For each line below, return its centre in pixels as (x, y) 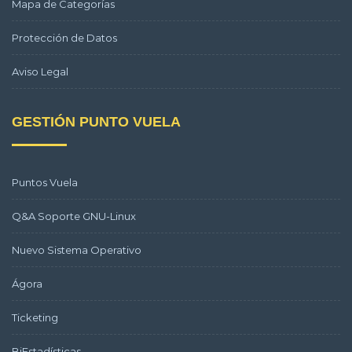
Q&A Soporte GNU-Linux (74, 216)
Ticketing (35, 317)
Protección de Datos (64, 38)
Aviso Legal (40, 71)
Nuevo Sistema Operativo (77, 250)
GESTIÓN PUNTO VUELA (96, 122)
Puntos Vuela (45, 182)
